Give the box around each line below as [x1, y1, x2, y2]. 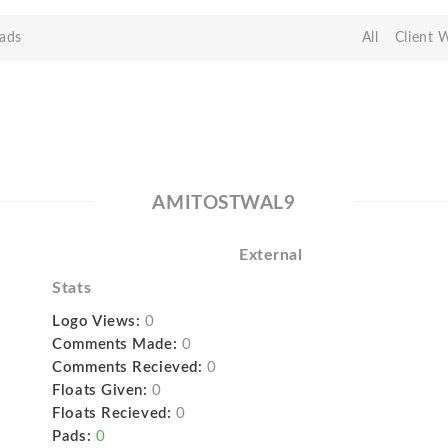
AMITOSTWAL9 [152, 194, 296, 213]
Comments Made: [52, 337, 178, 352]
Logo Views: [52, 314, 141, 329]
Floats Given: [52, 383, 148, 398]
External [238, 247, 303, 263]
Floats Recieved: [52, 406, 172, 421]
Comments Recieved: [52, 360, 203, 375]
